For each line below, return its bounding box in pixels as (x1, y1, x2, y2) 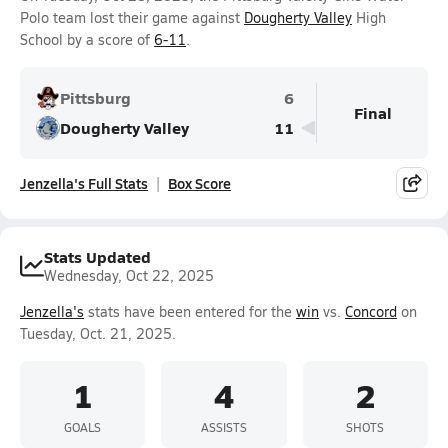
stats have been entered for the (84, 302, 296, 321)
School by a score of (20, 30, 154, 49)
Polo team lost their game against (20, 8, 244, 27)
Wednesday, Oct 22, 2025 (44, 266, 214, 285)
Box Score (168, 173, 231, 193)
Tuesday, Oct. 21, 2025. (20, 324, 176, 343)
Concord (345, 302, 397, 321)
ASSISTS (200, 418, 247, 435)
